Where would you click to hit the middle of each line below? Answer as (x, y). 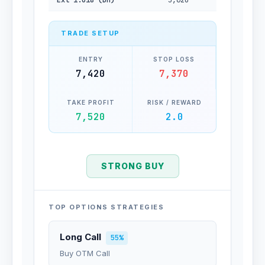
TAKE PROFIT (91, 102)
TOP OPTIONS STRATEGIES (106, 207)
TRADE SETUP (91, 33)
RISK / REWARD (174, 102)
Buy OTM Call (85, 253)
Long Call (80, 237)
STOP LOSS (174, 59)
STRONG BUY (132, 166)
